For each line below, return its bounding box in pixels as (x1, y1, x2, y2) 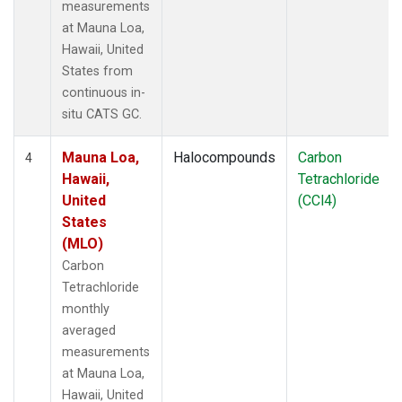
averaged (62, 322, 116, 338)
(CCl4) (298, 191, 336, 209)
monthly (62, 301, 109, 317)
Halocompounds (173, 148, 275, 166)
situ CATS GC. (62, 106, 142, 122)
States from (62, 63, 133, 79)
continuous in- (62, 84, 145, 100)
